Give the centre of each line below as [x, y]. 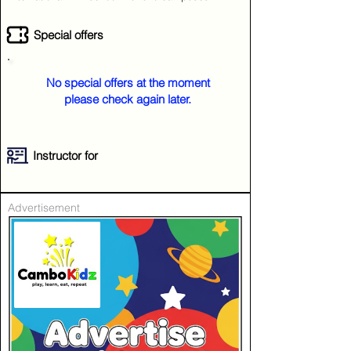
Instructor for [65, 156]
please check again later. [128, 99]
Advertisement [44, 208]
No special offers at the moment [128, 83]
